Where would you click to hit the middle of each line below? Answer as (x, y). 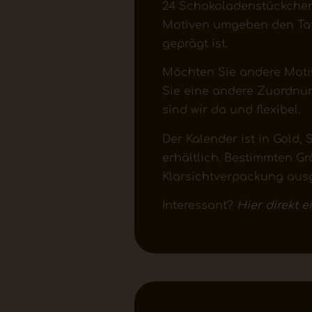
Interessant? (199, 205)
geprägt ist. (196, 44)
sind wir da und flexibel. (231, 110)
